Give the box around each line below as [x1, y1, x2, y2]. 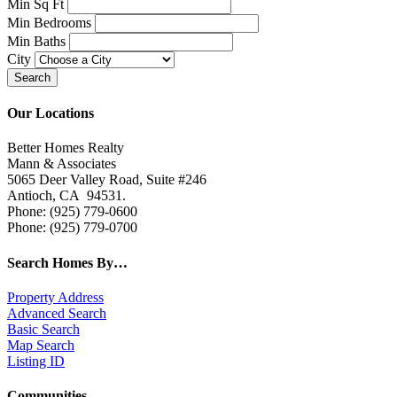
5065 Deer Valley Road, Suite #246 [7, 172, 206, 188]
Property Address [7, 289, 104, 305]
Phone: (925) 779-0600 [7, 204, 137, 220]
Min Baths [7, 33, 66, 49]
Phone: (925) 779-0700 [7, 220, 137, 236]
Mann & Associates [7, 156, 116, 172]
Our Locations [7, 105, 94, 121]
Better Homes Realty [7, 140, 124, 156]
